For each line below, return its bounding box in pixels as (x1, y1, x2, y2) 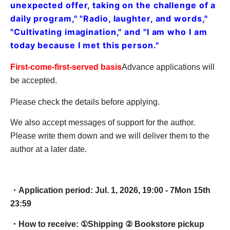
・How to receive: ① (10, 220, 88, 229)
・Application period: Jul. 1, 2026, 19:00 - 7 (10, 186, 175, 195)
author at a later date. (10, 145, 87, 154)
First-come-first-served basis (10, 63, 122, 72)
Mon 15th (175, 186, 210, 195)
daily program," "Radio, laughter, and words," (10, 13, 208, 24)
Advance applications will (122, 63, 215, 72)
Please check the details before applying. (10, 98, 160, 107)
